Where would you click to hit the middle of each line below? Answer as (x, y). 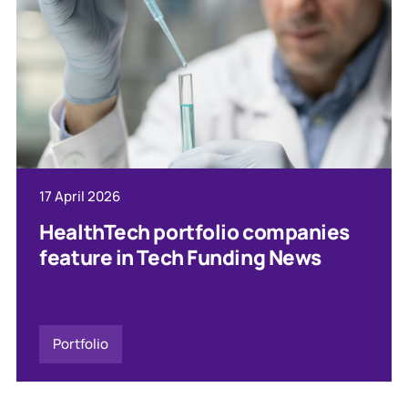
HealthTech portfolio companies (194, 231)
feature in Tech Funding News (180, 257)
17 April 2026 (80, 196)
